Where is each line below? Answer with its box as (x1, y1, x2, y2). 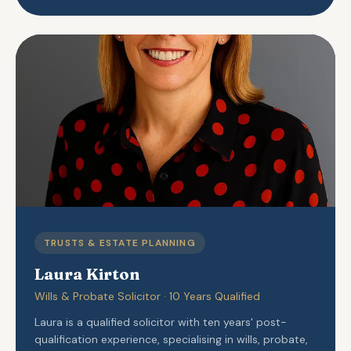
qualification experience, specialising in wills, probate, (34, 332, 308, 346)
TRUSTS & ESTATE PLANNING (44, 237, 196, 249)
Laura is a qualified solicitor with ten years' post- (34, 315, 287, 329)
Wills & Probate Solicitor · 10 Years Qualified (34, 289, 260, 303)
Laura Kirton (34, 264, 139, 284)
